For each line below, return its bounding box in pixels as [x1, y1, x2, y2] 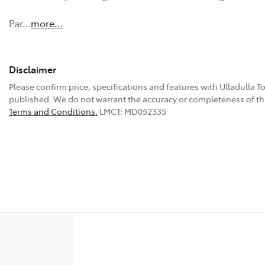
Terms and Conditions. [9, 105, 98, 117]
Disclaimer [9, 63, 56, 76]
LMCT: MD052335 [99, 105, 166, 117]
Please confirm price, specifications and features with [9, 80, 219, 92]
